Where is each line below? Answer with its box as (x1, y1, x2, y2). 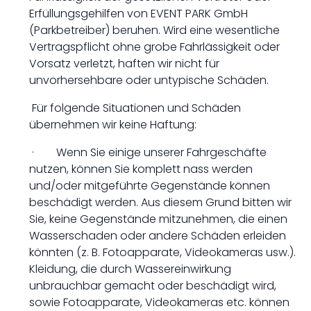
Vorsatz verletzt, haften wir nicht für (29, 56, 219, 72)
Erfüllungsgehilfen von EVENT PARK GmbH (29, 6, 248, 22)
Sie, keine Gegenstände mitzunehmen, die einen (29, 211, 287, 227)
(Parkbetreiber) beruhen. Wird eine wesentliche (29, 22, 280, 38)
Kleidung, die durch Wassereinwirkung (29, 261, 231, 277)
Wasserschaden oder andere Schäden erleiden (29, 228, 286, 244)
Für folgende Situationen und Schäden (29, 100, 241, 116)
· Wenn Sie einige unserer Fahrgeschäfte (29, 144, 267, 160)
